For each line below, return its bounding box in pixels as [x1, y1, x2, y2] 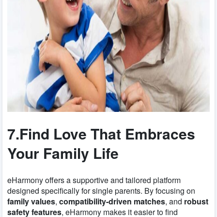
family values [7, 195, 55, 207]
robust [184, 195, 208, 207]
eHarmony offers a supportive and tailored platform [7, 174, 181, 186]
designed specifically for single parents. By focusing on [7, 185, 195, 196]
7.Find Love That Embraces [7, 123, 195, 144]
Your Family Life [7, 142, 119, 163]
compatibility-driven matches [59, 195, 165, 207]
